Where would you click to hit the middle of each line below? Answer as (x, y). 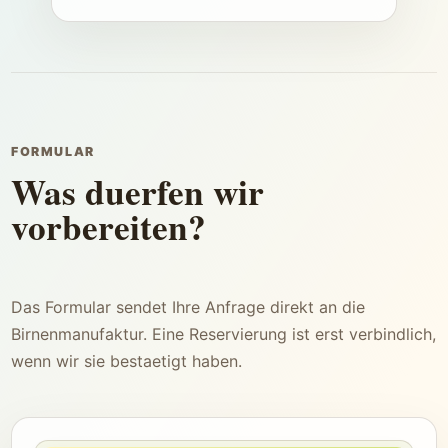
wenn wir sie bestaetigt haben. (126, 361)
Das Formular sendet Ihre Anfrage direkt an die (188, 307)
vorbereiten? (108, 226)
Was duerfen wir (137, 191)
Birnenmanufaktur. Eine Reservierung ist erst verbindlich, (223, 334)
